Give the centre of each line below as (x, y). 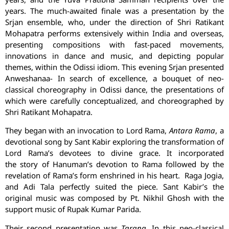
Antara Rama (192, 131)
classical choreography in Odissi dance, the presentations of (114, 89)
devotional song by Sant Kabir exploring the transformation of (114, 142)
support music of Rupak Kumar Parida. (73, 209)
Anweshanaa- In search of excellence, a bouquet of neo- (114, 78)
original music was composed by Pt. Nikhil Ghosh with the (114, 198)
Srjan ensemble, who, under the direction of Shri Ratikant (114, 22)
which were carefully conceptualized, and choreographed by (114, 100)
